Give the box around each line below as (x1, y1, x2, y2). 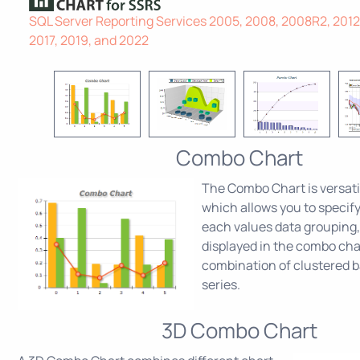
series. (202, 275, 240, 293)
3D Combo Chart (161, 315, 317, 345)
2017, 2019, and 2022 (29, 31, 149, 49)
